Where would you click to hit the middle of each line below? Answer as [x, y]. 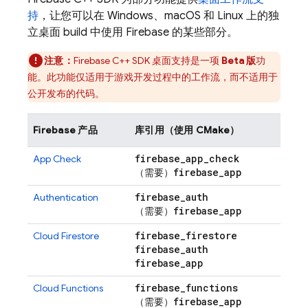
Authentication [66, 197]
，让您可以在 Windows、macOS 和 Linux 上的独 [159, 16]
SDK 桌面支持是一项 [175, 60]
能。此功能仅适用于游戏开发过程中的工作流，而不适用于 [153, 77]
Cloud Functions [68, 288]
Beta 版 [239, 60]
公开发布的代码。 [66, 93]
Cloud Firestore [66, 236]
